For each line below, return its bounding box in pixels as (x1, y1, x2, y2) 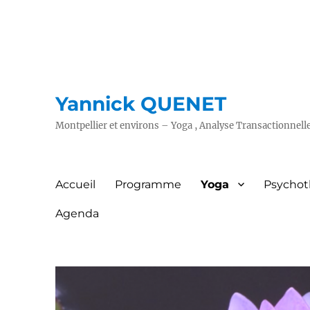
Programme (115, 177, 182, 191)
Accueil (55, 177, 96, 191)
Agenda (55, 206, 100, 220)
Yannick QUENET (55, 92, 227, 116)
